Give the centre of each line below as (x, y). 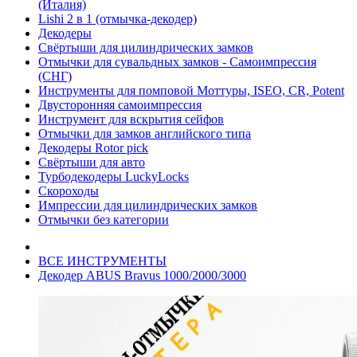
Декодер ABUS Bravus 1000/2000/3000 (142, 275)
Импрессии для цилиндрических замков (148, 205)
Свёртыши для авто (92, 162)
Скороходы (69, 190)
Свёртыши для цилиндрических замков (146, 47)
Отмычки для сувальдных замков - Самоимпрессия (177, 61)
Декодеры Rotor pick (93, 147)
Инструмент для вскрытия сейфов (131, 119)
